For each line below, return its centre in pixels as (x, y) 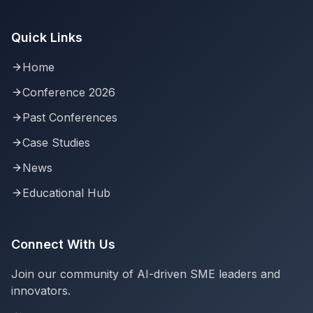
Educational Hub (66, 193)
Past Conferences (70, 118)
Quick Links (47, 38)
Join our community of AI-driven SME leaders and (146, 274)
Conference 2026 (69, 93)
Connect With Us (63, 245)
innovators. (41, 291)
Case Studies (56, 143)
